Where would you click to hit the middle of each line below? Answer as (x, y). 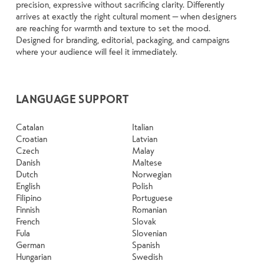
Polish (142, 186)
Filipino (29, 198)
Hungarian (33, 257)
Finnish (27, 209)
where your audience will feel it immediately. (96, 52)
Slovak (144, 221)
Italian (143, 127)
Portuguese (152, 198)
